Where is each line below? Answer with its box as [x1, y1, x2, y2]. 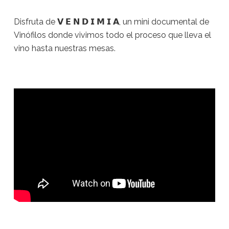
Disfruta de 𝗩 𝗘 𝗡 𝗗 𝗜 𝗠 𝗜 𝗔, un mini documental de [13, 17, 209, 27]
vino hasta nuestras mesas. [13, 43, 116, 53]
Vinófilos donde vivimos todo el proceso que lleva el [13, 30, 211, 40]
